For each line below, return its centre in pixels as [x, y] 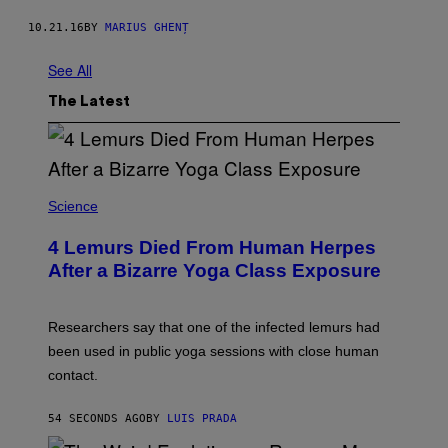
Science [73, 205]
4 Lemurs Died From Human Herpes [212, 247]
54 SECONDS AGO [97, 418]
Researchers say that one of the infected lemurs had [214, 326]
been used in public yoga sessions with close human [213, 350]
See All [70, 69]
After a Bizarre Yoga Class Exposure [214, 270]
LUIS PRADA [202, 418]
